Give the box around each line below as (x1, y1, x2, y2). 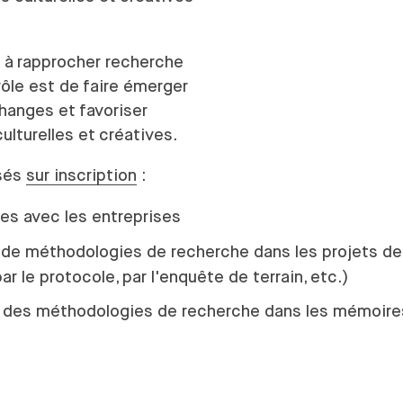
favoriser (79, 100, 148, 120)
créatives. (99, 124, 177, 144)
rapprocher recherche (17, 51, 184, 71)
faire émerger (83, 76, 188, 95)
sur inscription (26, 166, 137, 185)
